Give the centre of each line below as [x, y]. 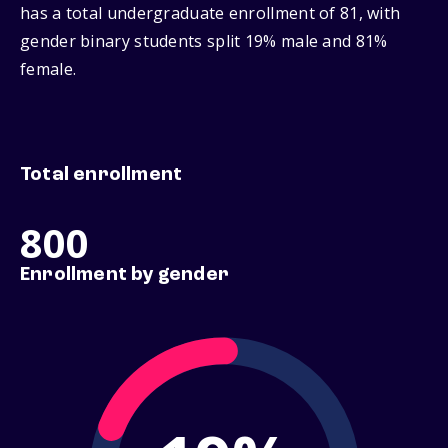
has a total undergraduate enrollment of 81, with [210, 13]
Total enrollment [101, 175]
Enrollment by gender [124, 275]
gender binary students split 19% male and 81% [204, 41]
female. [48, 69]
